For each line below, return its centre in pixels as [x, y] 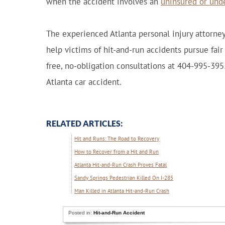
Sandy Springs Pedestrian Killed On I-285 [124, 178]
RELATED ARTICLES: [84, 123]
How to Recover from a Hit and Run [117, 152]
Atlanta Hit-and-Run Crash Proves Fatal [121, 165]
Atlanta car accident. [84, 82]
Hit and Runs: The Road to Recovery [117, 139]
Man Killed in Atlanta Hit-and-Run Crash [122, 191]
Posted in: [81, 213]
